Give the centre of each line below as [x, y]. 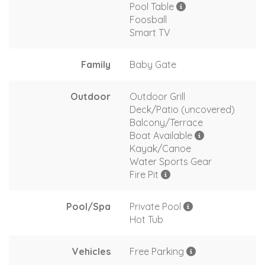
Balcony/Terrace [166, 122]
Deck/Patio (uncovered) [182, 109]
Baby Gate [153, 64]
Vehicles [91, 251]
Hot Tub [146, 219]
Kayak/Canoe [160, 148]
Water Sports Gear [171, 161]
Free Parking [158, 251]
